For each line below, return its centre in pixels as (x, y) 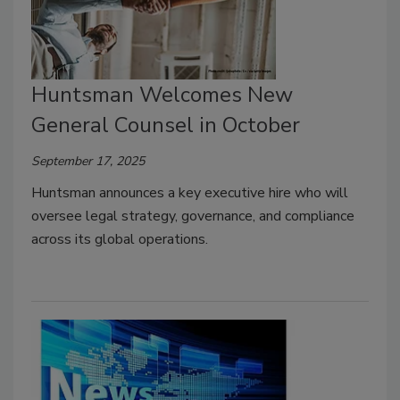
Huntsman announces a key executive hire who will (190, 193)
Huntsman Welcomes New (162, 95)
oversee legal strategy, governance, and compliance (193, 217)
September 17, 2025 (88, 162)
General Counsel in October (166, 125)
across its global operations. (120, 240)
